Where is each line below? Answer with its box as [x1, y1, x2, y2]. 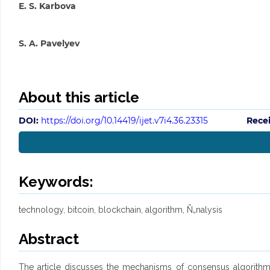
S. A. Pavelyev [18, 38, 80, 49]
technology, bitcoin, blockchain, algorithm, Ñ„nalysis [18, 205, 222, 215]
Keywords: [18, 173, 93, 191]
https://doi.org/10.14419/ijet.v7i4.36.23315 [40, 115, 208, 127]
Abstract [18, 230, 79, 248]
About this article [18, 89, 139, 107]
